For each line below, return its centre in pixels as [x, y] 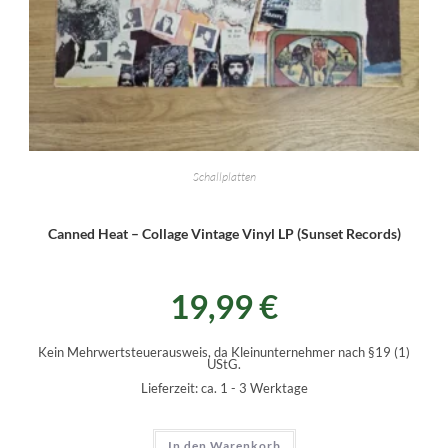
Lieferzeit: [170, 388]
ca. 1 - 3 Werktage [254, 388]
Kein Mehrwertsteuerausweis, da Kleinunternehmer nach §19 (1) [224, 352]
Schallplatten [224, 176]
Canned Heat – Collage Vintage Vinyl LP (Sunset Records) [224, 233]
